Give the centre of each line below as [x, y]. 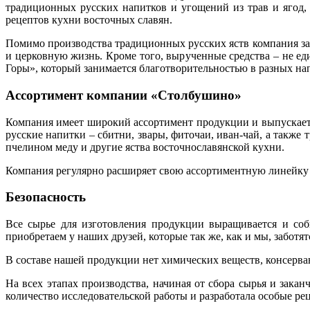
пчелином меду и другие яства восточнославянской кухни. [145, 147]
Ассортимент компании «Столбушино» [124, 95]
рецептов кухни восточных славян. [89, 20]
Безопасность [46, 197]
